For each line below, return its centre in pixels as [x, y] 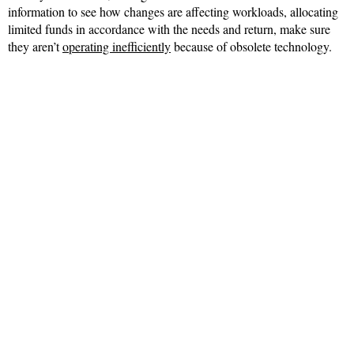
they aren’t [35, 46]
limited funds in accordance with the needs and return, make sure [169, 28]
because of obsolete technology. [251, 46]
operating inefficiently [117, 46]
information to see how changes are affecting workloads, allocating [173, 11]
